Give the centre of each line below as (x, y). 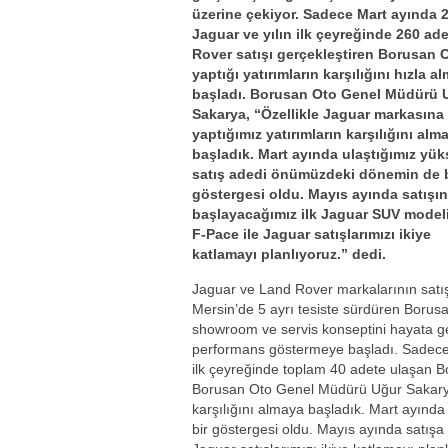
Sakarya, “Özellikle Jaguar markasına (318, 114)
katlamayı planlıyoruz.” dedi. (289, 254)
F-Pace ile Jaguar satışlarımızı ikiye (311, 234)
